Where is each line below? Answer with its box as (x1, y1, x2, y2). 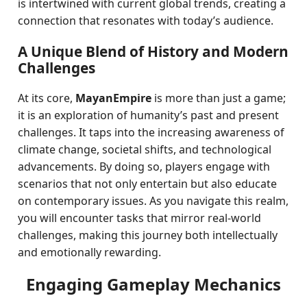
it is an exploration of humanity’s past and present (18, 108, 280, 123)
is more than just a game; (151, 90, 286, 106)
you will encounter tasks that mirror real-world (18, 210, 262, 225)
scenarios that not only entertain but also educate (18, 176, 278, 191)
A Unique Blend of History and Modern (18, 42, 289, 61)
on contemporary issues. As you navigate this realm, (18, 193, 289, 208)
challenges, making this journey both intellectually (18, 228, 278, 243)
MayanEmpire (75, 90, 152, 106)
